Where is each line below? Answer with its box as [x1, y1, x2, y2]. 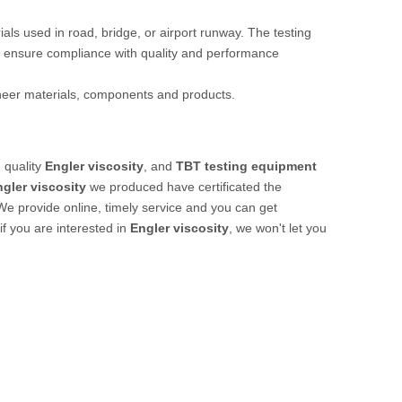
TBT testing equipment [176, 159, 317, 173]
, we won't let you [229, 221, 327, 235]
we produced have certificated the [86, 179, 282, 194]
